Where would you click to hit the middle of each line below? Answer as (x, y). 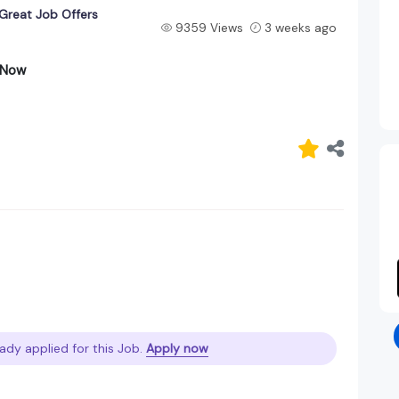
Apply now (177, 348)
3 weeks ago (300, 28)
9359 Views (209, 28)
